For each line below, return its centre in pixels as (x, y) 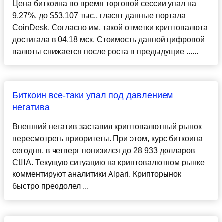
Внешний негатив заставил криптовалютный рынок (107, 127)
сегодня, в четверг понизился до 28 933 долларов (104, 151)
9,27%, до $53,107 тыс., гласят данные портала (99, 16)
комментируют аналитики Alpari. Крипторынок (97, 174)
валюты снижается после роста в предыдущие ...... (105, 52)
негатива (31, 107)
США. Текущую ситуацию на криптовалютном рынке (108, 163)
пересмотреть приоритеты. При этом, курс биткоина (107, 139)
